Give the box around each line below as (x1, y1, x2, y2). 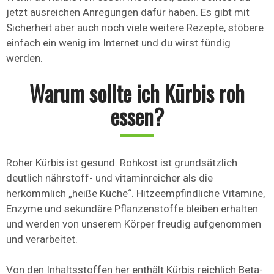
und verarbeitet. (6, 233, 78, 246)
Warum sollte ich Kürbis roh (29, 77, 245, 109)
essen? (110, 100, 164, 133)
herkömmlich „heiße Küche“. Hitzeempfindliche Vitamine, (6, 187, 265, 200)
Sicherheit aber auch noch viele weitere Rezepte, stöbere (6, 21, 264, 34)
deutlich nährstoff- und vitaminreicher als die (6, 172, 213, 185)
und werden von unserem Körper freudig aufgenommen (6, 218, 261, 231)
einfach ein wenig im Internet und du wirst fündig (6, 37, 231, 50)
